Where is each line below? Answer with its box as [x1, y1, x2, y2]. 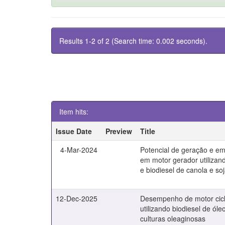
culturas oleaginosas [140, 213, 206, 223]
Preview [105, 126, 133, 136]
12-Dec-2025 [56, 193, 98, 203]
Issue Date [56, 126, 92, 136]
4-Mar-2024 [60, 145, 98, 155]
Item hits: [59, 106, 88, 117]
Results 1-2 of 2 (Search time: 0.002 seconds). [59, 36, 207, 46]
